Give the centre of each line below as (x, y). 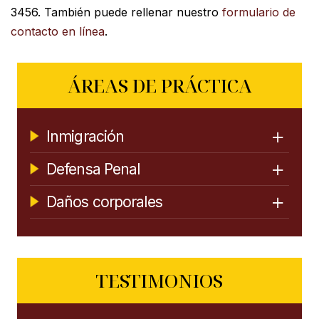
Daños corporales (104, 202)
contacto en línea (58, 31)
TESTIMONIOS (159, 280)
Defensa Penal (93, 169)
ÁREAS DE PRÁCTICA (159, 85)
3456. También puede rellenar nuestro (116, 12)
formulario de (259, 12)
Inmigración (85, 136)
